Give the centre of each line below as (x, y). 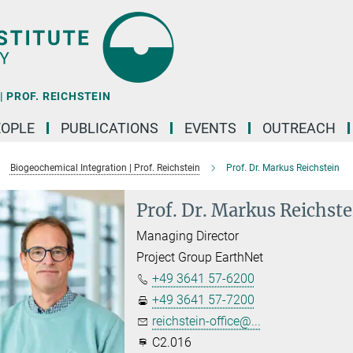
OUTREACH (299, 128)
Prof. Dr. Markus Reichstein (282, 168)
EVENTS (210, 128)
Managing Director (188, 236)
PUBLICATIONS (110, 128)
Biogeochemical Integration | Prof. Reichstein (105, 168)
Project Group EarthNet (200, 257)
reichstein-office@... (207, 321)
